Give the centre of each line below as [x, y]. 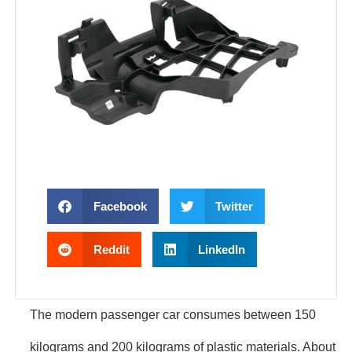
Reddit [111, 250]
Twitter [234, 207]
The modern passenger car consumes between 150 [173, 315]
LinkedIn [222, 250]
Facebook [120, 207]
